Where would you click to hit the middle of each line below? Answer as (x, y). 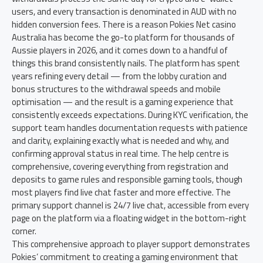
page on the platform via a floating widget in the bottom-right (129, 218)
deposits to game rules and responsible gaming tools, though (127, 179)
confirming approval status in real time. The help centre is (120, 154)
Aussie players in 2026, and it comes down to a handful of (120, 50)
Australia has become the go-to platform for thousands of (123, 37)
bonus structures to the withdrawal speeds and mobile (116, 89)
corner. (24, 231)
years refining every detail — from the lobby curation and (119, 76)
